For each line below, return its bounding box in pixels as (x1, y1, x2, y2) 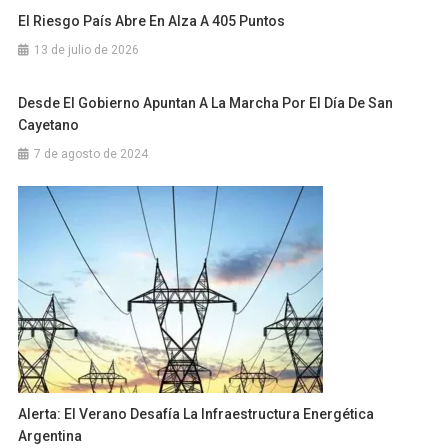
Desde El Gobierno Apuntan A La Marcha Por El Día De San (18, 95, 394, 112)
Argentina (18, 428, 83, 445)
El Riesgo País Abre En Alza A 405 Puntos (18, 13, 286, 30)
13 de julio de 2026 (34, 43, 140, 58)
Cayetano (18, 117, 80, 134)
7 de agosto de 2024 (34, 147, 149, 162)
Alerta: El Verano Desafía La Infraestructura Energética (18, 406, 375, 423)
